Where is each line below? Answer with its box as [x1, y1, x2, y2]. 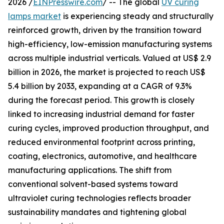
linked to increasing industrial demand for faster [8, 109, 194, 119]
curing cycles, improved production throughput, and [8, 123, 209, 133]
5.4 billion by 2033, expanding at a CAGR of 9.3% [8, 81, 192, 91]
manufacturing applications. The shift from [8, 165, 171, 175]
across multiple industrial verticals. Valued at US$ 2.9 [8, 53, 211, 63]
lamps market [8, 11, 61, 21]
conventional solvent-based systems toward [8, 179, 178, 189]
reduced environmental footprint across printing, [8, 137, 195, 147]
